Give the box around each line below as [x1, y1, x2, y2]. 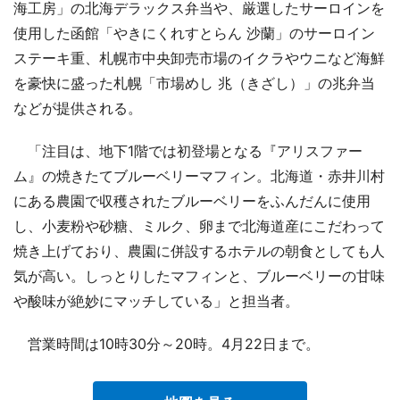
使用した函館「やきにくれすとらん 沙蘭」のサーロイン [13, 23, 375, 42]
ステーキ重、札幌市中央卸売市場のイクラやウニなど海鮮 [13, 48, 385, 67]
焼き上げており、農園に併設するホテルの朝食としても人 [13, 241, 385, 260]
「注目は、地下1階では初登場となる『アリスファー [13, 141, 362, 160]
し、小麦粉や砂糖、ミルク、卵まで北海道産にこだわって [13, 216, 385, 235]
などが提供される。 [13, 98, 142, 117]
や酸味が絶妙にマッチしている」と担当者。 [13, 291, 299, 310]
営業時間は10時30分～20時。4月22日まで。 [13, 334, 320, 353]
